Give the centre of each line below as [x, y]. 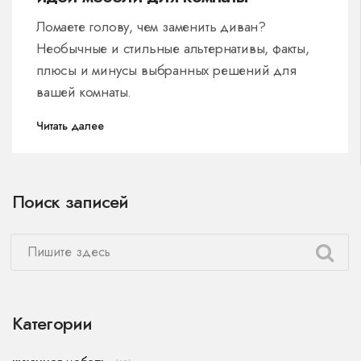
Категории [52, 323]
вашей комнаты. [84, 91]
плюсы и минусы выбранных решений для [166, 70]
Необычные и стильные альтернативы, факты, [173, 48]
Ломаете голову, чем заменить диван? [151, 26]
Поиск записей [71, 201]
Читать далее [70, 125]
